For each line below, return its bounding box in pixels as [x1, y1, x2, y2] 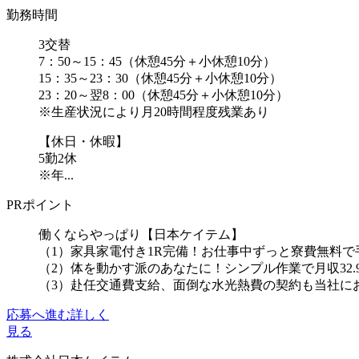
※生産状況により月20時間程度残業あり [38, 104, 269, 119]
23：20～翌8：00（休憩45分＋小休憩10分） [38, 87, 288, 102]
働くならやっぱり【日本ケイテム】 [38, 227, 244, 241]
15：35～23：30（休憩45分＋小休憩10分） [38, 71, 282, 85]
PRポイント [6, 197, 74, 212]
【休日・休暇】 [38, 134, 128, 148]
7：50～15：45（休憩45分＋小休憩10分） [38, 54, 276, 68]
